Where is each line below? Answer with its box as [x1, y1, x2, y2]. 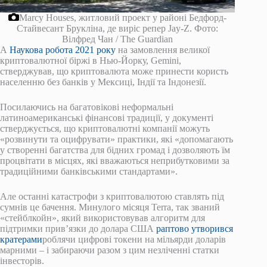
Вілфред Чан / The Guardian [62, 34, 173, 45]
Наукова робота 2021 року [10, 45, 118, 55]
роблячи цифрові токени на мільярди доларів [42, 234, 226, 245]
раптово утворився [156, 223, 233, 234]
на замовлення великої [118, 45, 210, 55]
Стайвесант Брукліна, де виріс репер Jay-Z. [17, 23, 193, 34]
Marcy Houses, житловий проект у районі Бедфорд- [19, 13, 227, 23]
